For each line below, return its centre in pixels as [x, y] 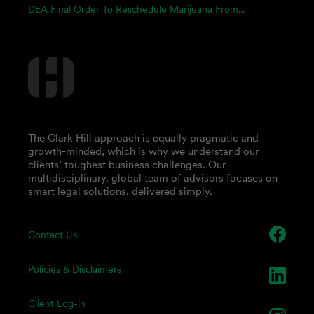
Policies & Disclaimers [75, 269]
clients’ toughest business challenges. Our [127, 164]
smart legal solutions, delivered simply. [120, 191]
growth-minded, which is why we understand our [143, 151]
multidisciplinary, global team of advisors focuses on [153, 178]
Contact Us [53, 235]
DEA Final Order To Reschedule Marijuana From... [136, 9]
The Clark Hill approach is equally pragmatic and [143, 138]
